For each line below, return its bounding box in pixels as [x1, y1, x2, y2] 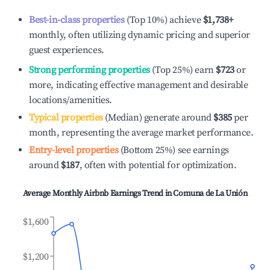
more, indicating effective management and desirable [29, 79, 248, 91]
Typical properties [29, 111, 103, 124]
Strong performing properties [29, 64, 150, 76]
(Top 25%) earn [149, 64, 214, 76]
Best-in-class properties [29, 14, 125, 26]
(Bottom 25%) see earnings [118, 144, 229, 156]
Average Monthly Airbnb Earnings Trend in [22, 188, 174, 199]
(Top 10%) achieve [124, 14, 201, 26]
